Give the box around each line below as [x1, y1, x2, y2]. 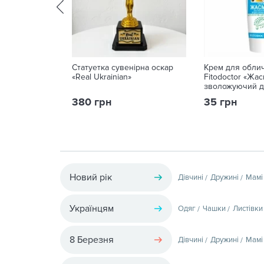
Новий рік [70, 171, 112, 183]
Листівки [233, 203, 263, 213]
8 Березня [70, 233, 114, 246]
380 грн [72, 95, 111, 108]
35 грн [204, 95, 237, 108]
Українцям [70, 202, 114, 214]
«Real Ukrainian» [72, 72, 131, 82]
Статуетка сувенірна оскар [72, 62, 173, 72]
